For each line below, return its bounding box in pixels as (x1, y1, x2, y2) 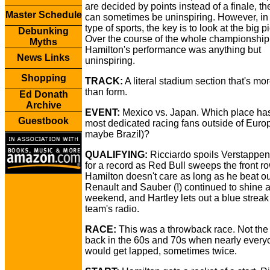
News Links (17, 52, 70, 63)
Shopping (20, 73, 66, 83)
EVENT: (85, 107, 120, 118)
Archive (25, 100, 61, 110)
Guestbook (18, 116, 69, 126)
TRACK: (85, 76, 123, 86)
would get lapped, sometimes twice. (85, 246, 237, 256)
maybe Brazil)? (85, 129, 149, 139)
